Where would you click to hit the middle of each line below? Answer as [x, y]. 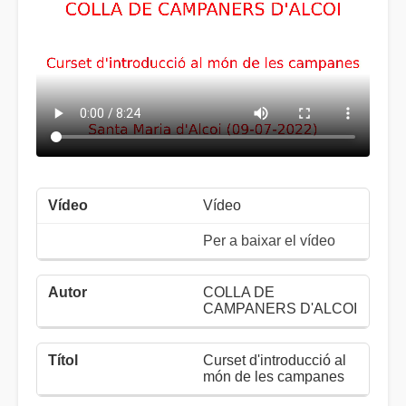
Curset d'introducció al [275, 360]
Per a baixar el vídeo [269, 241]
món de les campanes [274, 377]
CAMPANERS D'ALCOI [280, 309]
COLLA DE [239, 292]
